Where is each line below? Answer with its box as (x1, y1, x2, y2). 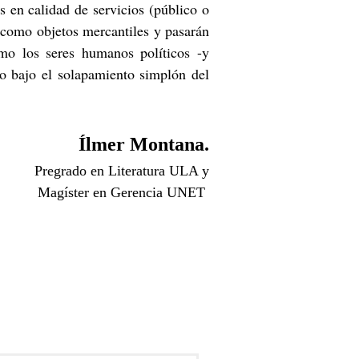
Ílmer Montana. (79, 134, 209, 155)
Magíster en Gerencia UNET (38, 184, 209, 200)
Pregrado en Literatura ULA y (34, 163, 209, 179)
